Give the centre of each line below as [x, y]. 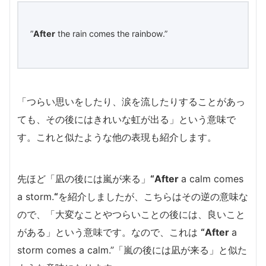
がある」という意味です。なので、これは [109, 232]
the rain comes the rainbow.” [111, 34]
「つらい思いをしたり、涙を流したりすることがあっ [131, 102]
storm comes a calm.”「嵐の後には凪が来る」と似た [132, 250]
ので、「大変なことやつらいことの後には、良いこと [131, 215]
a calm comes [212, 179]
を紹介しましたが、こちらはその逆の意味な [153, 197]
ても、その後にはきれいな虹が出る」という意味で [126, 120]
